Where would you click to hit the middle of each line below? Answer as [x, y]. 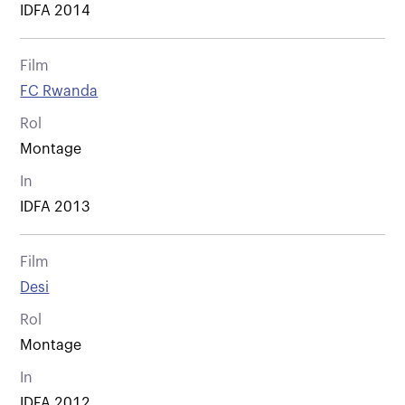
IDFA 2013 [56, 207]
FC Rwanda [59, 91]
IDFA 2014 [56, 10]
